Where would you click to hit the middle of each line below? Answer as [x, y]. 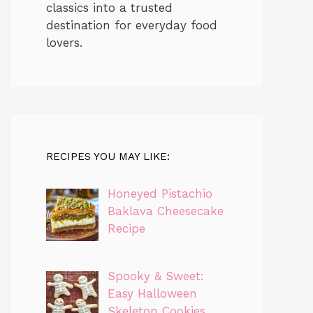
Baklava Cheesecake [165, 211]
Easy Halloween [152, 294]
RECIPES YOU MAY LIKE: [108, 157]
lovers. [64, 43]
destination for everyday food [132, 26]
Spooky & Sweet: [155, 276]
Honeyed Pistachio [160, 194]
